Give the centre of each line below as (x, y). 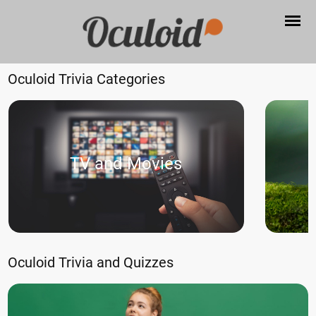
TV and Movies (126, 163)
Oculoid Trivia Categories (87, 79)
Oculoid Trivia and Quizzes (91, 262)
